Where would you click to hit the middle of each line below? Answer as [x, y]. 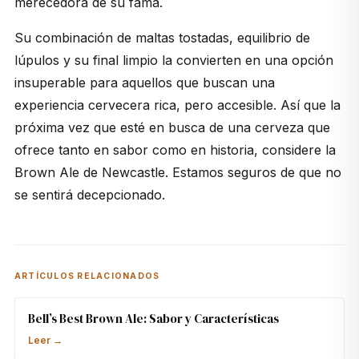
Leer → [45, 340]
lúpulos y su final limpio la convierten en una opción [173, 61]
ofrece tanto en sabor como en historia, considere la [175, 150]
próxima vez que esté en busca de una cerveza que [172, 128]
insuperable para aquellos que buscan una [144, 83]
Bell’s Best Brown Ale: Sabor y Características [153, 319]
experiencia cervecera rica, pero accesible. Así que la [177, 105]
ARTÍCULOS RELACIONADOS [87, 276]
